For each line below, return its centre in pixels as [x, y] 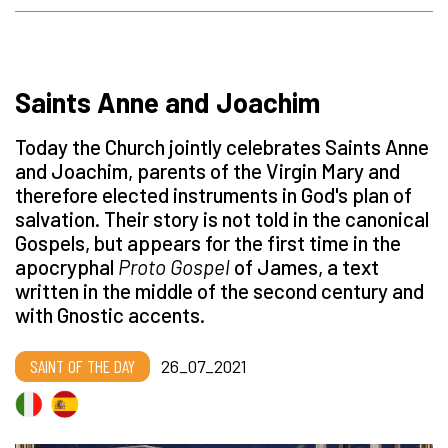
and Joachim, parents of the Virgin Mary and [207, 171]
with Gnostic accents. [110, 315]
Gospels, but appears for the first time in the [208, 243]
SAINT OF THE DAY [82, 366]
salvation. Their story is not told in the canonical [222, 219]
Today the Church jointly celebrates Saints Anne [222, 147]
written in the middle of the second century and [219, 291]
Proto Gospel [174, 267]
